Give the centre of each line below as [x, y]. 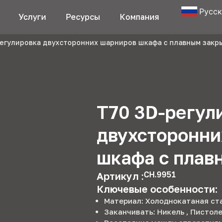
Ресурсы [83, 17]
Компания [139, 17]
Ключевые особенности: [157, 189]
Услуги [32, 17]
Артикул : [120, 176]
